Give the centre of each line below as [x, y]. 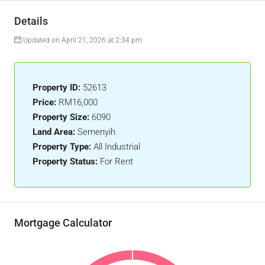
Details [31, 21]
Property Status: [65, 161]
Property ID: [56, 88]
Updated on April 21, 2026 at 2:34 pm [82, 40]
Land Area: [54, 132]
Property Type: [62, 147]
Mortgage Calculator [63, 223]
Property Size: [61, 117]
